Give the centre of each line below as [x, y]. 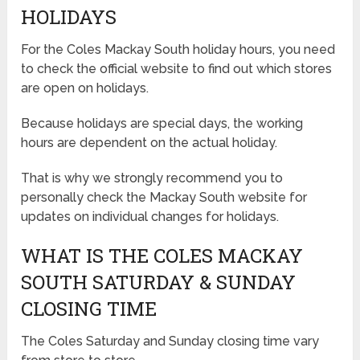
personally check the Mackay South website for [164, 197]
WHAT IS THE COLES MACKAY [162, 255]
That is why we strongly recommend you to [152, 178]
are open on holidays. [85, 88]
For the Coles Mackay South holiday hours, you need [178, 49]
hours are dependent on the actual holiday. [149, 142]
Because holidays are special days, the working [162, 123]
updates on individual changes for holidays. [150, 216]
